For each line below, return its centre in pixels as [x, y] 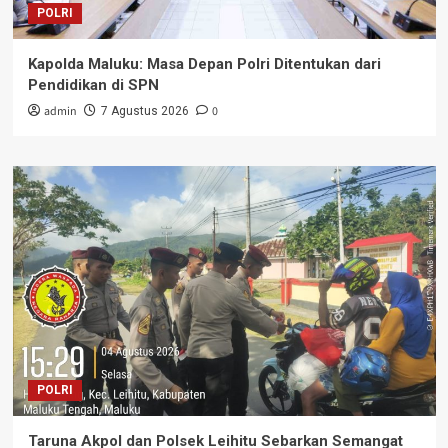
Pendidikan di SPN [93, 84]
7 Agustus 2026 [144, 110]
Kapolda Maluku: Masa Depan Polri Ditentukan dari [204, 63]
